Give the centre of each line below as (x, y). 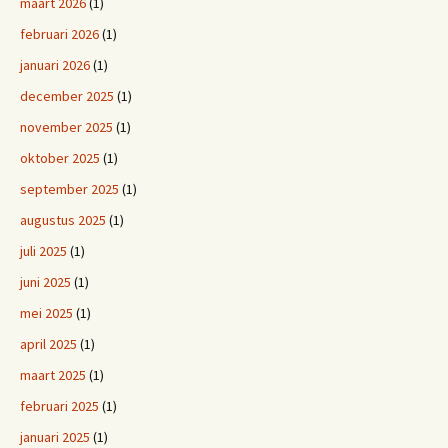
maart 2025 (53, 375)
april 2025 (48, 344)
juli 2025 (43, 251)
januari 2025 (55, 437)
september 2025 (69, 189)
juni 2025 (45, 282)
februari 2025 (59, 406)
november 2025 (66, 127)
